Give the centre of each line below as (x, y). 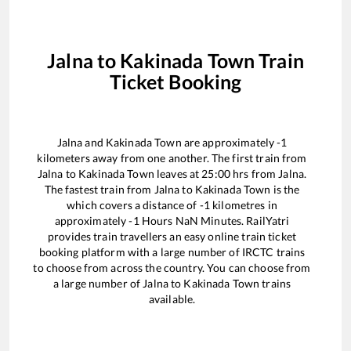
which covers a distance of (133, 205)
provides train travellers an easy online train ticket (172, 237)
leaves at (178, 174)
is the (285, 190)
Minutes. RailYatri (244, 221)
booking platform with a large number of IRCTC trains (172, 252)
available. (172, 299)
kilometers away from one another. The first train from (172, 158)
